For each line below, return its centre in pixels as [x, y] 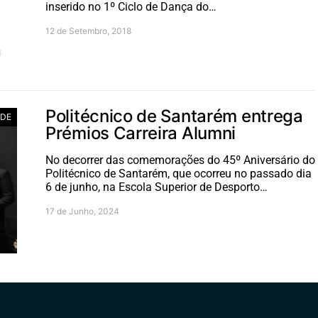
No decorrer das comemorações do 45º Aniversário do [180, 160]
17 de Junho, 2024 [82, 211]
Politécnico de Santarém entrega [174, 116]
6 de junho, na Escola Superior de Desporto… [157, 187]
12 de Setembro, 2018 [88, 31]
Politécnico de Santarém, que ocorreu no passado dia [179, 174]
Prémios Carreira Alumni [141, 133]
